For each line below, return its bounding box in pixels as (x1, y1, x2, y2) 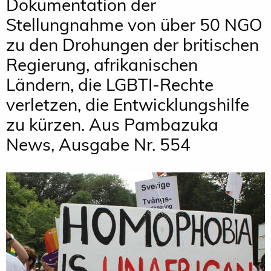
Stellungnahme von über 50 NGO (6, 13, 263, 35)
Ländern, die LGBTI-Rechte (6, 73, 214, 95)
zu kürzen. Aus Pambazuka (6, 113, 218, 135)
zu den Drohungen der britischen (6, 33, 259, 55)
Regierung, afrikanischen (6, 53, 198, 75)
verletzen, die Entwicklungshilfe (6, 93, 249, 115)
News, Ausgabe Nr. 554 (6, 133, 191, 155)
